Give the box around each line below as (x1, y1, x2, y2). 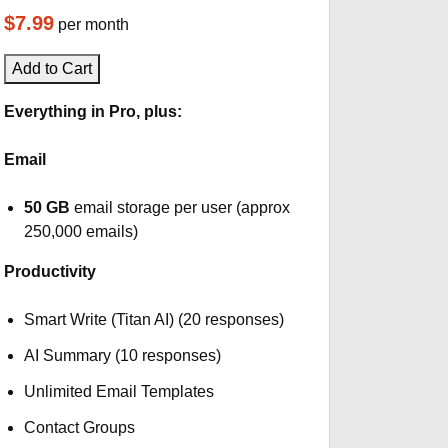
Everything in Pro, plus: (4, 103, 183, 120)
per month (58, 16, 130, 33)
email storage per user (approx (69, 199, 290, 216)
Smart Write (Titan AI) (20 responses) (23, 311, 284, 328)
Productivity (4, 263, 97, 280)
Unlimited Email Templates (23, 383, 214, 400)
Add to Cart (12, 60, 93, 77)
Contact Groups (23, 419, 135, 436)
